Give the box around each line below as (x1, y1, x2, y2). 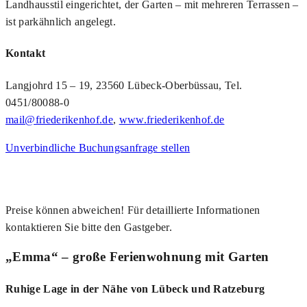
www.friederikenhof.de (119, 113, 225, 125)
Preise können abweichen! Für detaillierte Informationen (5, 204, 260, 216)
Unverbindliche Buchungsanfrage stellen (5, 141, 191, 153)
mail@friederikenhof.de (5, 113, 114, 125)
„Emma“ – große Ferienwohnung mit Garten (5, 249, 269, 265)
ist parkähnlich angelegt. (5, 16, 116, 28)
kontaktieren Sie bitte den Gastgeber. (5, 221, 172, 233)
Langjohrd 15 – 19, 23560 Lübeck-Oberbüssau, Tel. (5, 79, 243, 91)
